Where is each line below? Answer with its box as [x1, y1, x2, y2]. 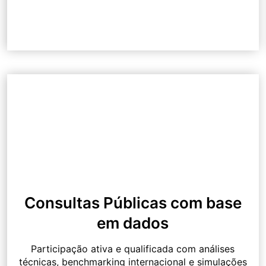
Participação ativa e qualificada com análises [31, 243, 235, 255]
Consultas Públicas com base [24, 194, 242, 213]
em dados [97, 214, 169, 233]
